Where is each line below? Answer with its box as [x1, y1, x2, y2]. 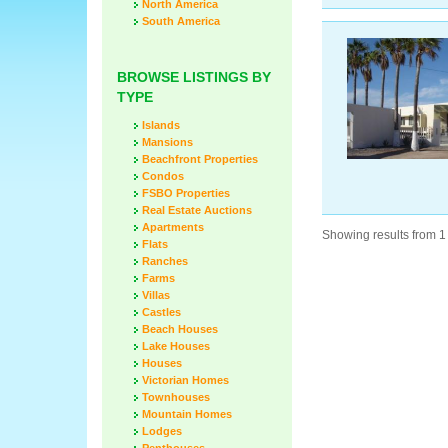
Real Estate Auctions [142, 204, 252, 216]
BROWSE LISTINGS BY [117, 69, 271, 85]
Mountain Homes [142, 408, 232, 420]
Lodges [142, 425, 182, 437]
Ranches [142, 255, 188, 267]
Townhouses [142, 391, 210, 403]
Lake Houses [142, 340, 210, 352]
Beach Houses [142, 323, 218, 335]
